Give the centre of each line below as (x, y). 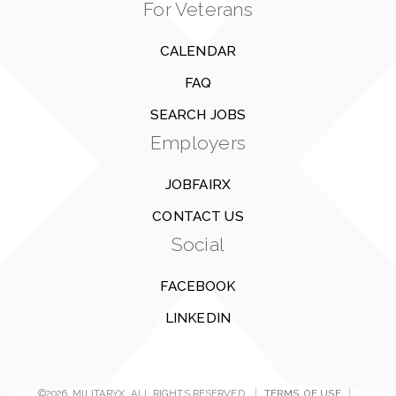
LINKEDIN (198, 318)
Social (198, 244)
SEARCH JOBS (198, 115)
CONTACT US (198, 217)
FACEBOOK (198, 286)
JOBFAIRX (198, 185)
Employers (198, 143)
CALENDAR (198, 51)
